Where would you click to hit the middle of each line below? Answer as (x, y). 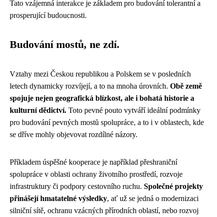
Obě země (186, 86)
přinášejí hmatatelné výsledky (58, 198)
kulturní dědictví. (38, 110)
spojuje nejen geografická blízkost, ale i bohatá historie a (102, 98)
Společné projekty (173, 186)
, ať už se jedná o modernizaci (153, 198)
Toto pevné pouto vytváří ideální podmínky (133, 110)
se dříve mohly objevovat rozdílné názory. (74, 134)
